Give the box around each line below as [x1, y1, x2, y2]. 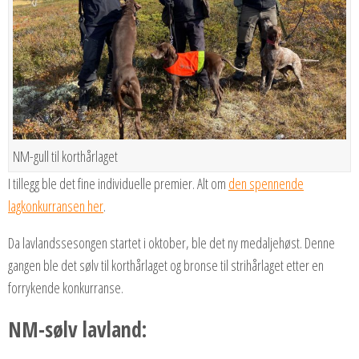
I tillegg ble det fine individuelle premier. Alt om [8, 174, 228, 194]
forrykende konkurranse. [8, 278, 123, 298]
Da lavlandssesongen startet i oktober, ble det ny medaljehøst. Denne [8, 233, 335, 253]
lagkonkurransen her [8, 196, 103, 216]
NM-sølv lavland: [8, 315, 147, 345]
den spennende [228, 174, 304, 194]
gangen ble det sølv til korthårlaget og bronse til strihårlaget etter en [8, 256, 324, 276]
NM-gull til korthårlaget [13, 147, 118, 167]
